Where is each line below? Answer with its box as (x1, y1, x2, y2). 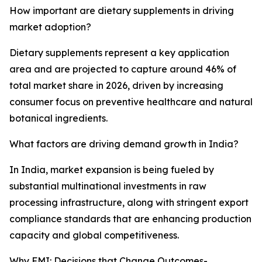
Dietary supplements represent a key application (9, 47, 229, 59)
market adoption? (9, 21, 91, 33)
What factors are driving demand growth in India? (9, 138, 239, 150)
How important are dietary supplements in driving (9, 5, 234, 17)
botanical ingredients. (9, 112, 108, 125)
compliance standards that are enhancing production (9, 213, 251, 225)
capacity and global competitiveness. (9, 229, 179, 242)
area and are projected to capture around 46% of (9, 63, 236, 75)
